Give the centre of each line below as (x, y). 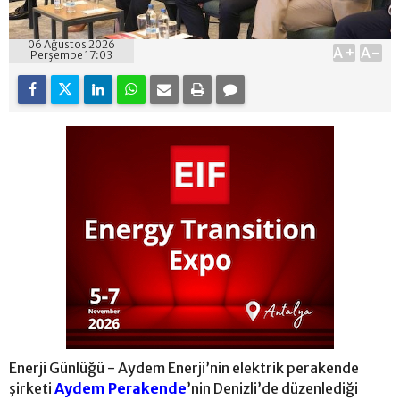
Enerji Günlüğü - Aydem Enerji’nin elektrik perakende (184, 367)
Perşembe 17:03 (71, 54)
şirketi (32, 388)
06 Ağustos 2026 (71, 44)
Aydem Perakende (121, 388)
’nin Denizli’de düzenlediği (272, 388)
